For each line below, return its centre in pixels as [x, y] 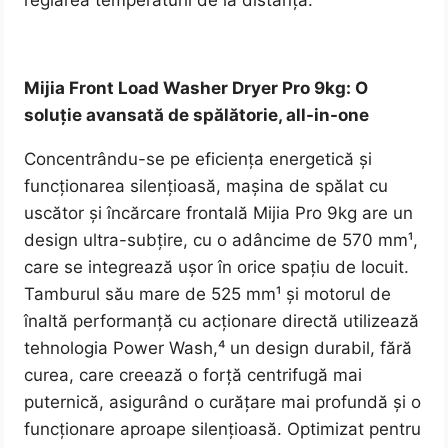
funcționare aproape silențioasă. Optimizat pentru [223, 429]
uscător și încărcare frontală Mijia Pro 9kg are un [219, 213]
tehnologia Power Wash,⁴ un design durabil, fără [218, 348]
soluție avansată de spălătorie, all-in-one [197, 115]
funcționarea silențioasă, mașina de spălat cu [206, 186]
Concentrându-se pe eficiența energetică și [198, 159]
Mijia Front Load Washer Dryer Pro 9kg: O [196, 88]
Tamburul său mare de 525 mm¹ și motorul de [208, 294]
